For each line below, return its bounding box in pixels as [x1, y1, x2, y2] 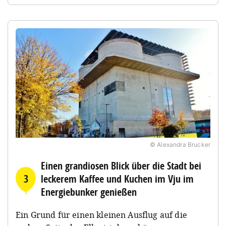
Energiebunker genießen [41, 185, 137, 199]
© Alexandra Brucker [149, 140, 210, 148]
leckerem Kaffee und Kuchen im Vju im [41, 172, 194, 186]
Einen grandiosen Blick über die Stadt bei [41, 158, 201, 173]
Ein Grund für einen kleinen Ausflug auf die [16, 209, 187, 220]
